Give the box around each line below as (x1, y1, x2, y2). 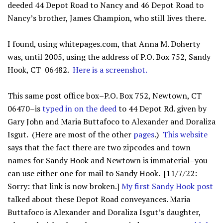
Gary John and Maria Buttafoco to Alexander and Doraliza (7, 116, 216, 127)
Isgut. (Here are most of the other (7, 129, 133, 140)
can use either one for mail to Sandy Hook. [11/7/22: (7, 168, 197, 179)
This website (163, 129, 208, 140)
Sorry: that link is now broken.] (7, 181, 121, 192)
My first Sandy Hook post (121, 181, 213, 192)
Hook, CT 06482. (7, 64, 73, 75)
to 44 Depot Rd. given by (116, 103, 207, 114)
